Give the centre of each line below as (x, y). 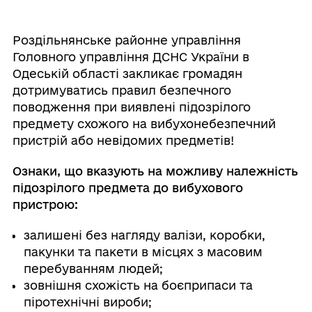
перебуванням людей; (93, 269)
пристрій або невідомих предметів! (123, 141)
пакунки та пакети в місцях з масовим (143, 252)
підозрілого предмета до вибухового (127, 188)
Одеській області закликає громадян (127, 74)
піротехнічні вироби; (87, 302)
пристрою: (45, 205)
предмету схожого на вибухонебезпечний (144, 124)
